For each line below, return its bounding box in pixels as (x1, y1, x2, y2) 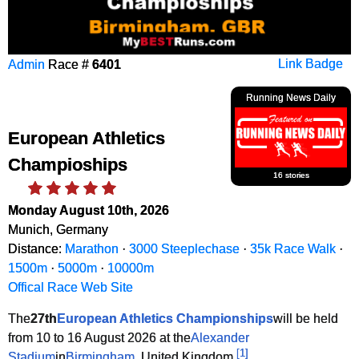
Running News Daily (246, 91, 336, 103)
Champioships (8, 154, 127, 175)
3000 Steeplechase (129, 240, 240, 256)
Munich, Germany (8, 221, 108, 236)
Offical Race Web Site (8, 279, 133, 294)
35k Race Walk (250, 240, 336, 256)
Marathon (65, 240, 119, 256)
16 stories (272, 170, 309, 179)
